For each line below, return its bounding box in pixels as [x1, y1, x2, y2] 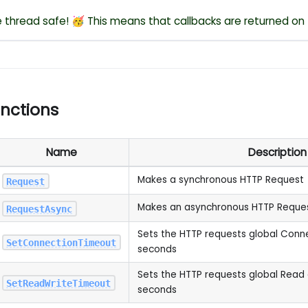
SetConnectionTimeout [6, 236, 117, 248]
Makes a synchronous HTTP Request [137, 173, 304, 186]
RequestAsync [6, 203, 73, 214]
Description [247, 144, 307, 159]
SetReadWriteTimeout [6, 277, 111, 289]
